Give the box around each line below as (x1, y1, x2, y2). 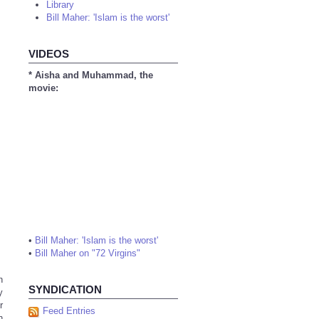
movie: (28, 83, 58, 93)
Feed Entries (43, 305, 95, 316)
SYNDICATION (28, 283, 102, 296)
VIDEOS (28, 48, 69, 60)
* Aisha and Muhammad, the (28, 70, 153, 80)
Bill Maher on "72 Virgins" (35, 248, 140, 258)
